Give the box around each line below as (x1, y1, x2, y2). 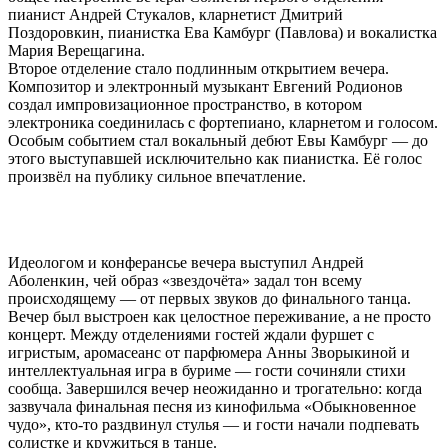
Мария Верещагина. (8, 41, 145, 59)
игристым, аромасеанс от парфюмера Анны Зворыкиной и (8, 343, 410, 361)
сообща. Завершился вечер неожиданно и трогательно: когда (8, 379, 422, 397)
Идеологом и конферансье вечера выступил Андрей (8, 253, 364, 271)
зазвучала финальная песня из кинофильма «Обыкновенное (8, 397, 416, 415)
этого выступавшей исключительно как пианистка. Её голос (8, 149, 422, 167)
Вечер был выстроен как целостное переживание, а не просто (8, 307, 431, 325)
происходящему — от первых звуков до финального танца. (8, 289, 411, 307)
